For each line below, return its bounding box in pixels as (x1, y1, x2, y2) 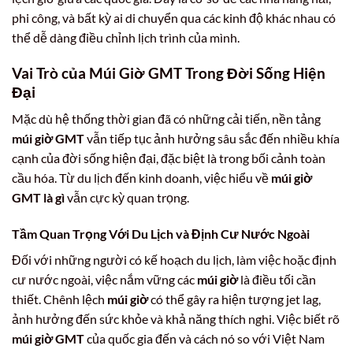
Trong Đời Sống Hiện (182, 63, 325, 82)
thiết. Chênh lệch (12, 292, 107, 307)
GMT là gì (12, 190, 65, 206)
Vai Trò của (12, 63, 89, 82)
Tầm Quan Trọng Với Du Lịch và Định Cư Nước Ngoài (12, 226, 310, 242)
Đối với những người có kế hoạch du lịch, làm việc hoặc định (12, 252, 336, 268)
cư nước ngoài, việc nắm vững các (12, 272, 197, 288)
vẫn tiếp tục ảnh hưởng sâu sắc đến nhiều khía (84, 131, 340, 147)
